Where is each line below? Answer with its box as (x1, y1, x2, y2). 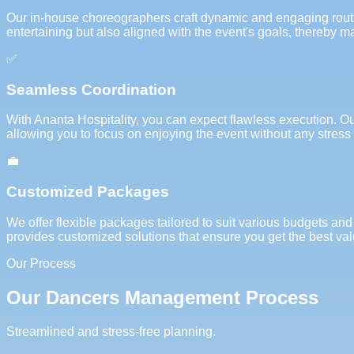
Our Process (6, 256, 76, 270)
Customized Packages (6, 183, 169, 200)
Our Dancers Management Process (6, 286, 318, 308)
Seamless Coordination (6, 81, 176, 98)
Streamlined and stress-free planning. (6, 324, 216, 338)
